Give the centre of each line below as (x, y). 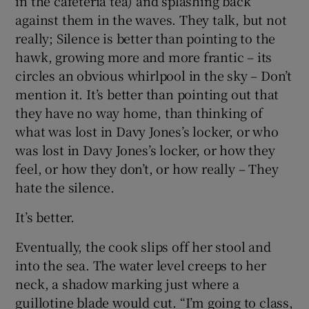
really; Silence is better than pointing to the (146, 38)
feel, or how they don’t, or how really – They (147, 169)
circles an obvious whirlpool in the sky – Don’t (154, 76)
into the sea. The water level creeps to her (141, 265)
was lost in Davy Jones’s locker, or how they (145, 150)
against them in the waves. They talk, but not (151, 20)
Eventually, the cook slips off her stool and (143, 247)
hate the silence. (65, 187)
